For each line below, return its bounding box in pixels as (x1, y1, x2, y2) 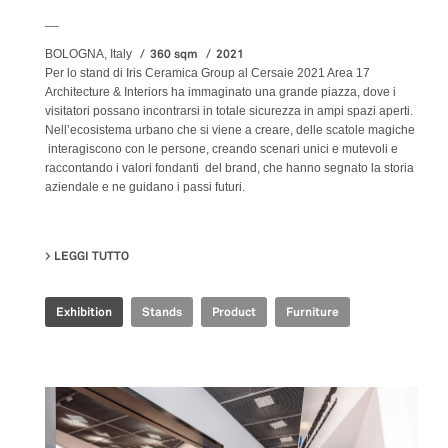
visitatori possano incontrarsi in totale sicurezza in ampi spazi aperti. (45, 103, 413, 118)
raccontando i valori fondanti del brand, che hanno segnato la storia (45, 160, 414, 175)
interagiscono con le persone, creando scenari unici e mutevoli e (45, 141, 398, 156)
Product (212, 303, 256, 320)
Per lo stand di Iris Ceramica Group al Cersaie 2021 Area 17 (45, 65, 370, 80)
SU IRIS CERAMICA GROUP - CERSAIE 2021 (129, 247, 375, 264)
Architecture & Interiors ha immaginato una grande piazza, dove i (45, 84, 396, 99)
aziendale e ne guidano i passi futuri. (45, 179, 245, 194)
